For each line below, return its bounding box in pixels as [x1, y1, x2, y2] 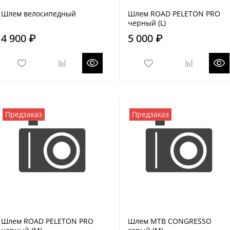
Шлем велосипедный [1, 9, 76, 19]
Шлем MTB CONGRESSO [128, 216, 212, 226]
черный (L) [128, 18, 166, 28]
